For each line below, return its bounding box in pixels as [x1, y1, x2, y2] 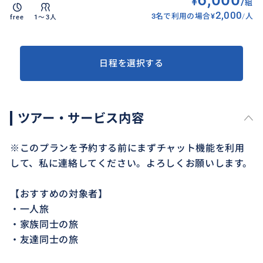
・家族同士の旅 [10, 218, 79, 230]
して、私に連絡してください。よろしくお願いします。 [10, 157, 253, 169]
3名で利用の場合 [151, 11, 211, 21]
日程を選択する [99, 58, 164, 69]
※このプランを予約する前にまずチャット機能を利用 [10, 142, 245, 154]
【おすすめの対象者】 [10, 188, 108, 200]
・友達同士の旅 [10, 234, 79, 245]
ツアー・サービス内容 [17, 111, 144, 126]
